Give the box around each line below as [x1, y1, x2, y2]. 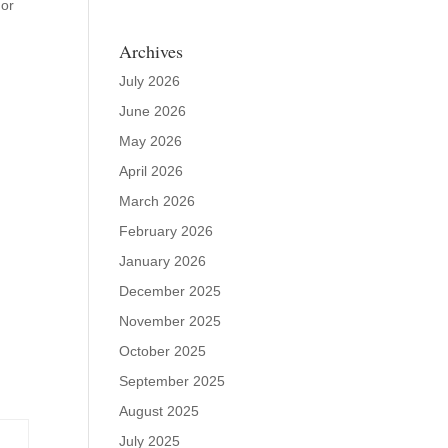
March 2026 [119, 193, 196, 209]
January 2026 [119, 253, 207, 269]
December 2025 [119, 283, 222, 299]
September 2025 [119, 373, 226, 389]
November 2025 [119, 313, 222, 329]
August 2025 [119, 403, 200, 419]
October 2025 [119, 343, 207, 359]
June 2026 [119, 103, 187, 119]
